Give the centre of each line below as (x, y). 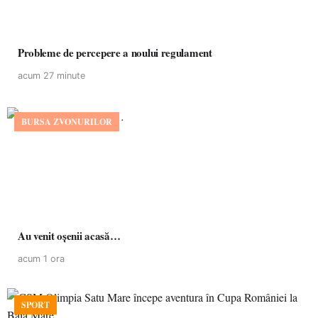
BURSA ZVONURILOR (67, 122)
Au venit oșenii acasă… (69, 236)
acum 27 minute (51, 76)
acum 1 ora (41, 259)
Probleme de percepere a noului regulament (115, 53)
